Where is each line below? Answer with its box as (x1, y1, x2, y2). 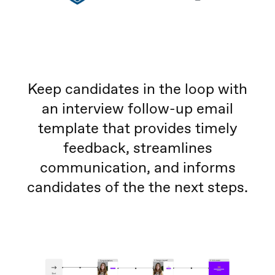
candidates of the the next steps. (27, 177, 248, 196)
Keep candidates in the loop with (28, 79, 247, 98)
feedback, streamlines (63, 137, 212, 157)
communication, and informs (39, 157, 236, 177)
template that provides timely (37, 118, 238, 137)
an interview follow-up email (42, 98, 233, 118)
